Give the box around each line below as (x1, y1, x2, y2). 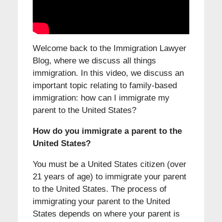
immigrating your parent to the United (32, 197, 170, 207)
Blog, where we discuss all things (32, 56, 156, 66)
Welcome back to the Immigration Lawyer (32, 44, 186, 54)
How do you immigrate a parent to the (32, 126, 182, 136)
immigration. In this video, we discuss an (32, 68, 184, 78)
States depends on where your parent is (32, 209, 180, 219)
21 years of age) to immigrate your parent (32, 172, 186, 182)
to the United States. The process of (32, 184, 166, 194)
